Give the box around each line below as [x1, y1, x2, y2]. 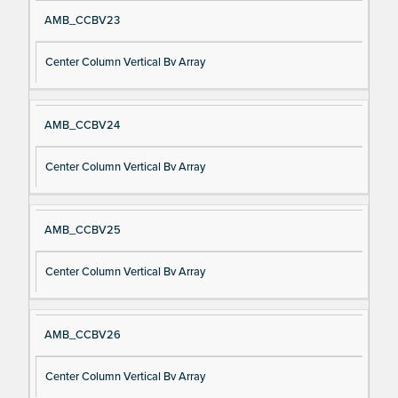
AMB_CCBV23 [44, 12, 120, 28]
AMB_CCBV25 [44, 223, 121, 238]
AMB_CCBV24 [44, 118, 120, 133]
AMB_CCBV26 [44, 328, 121, 343]
